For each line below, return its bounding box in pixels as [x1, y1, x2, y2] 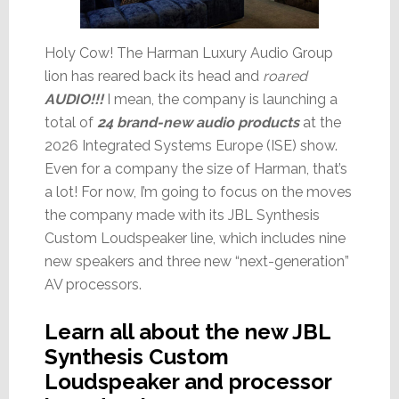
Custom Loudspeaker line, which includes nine [44, 230, 346, 248]
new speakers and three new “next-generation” [44, 253, 349, 271]
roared [262, 68, 307, 85]
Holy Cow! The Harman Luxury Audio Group [44, 45, 333, 62]
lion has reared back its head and [44, 68, 263, 85]
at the [298, 114, 341, 132]
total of [44, 114, 97, 132]
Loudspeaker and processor [44, 369, 331, 395]
